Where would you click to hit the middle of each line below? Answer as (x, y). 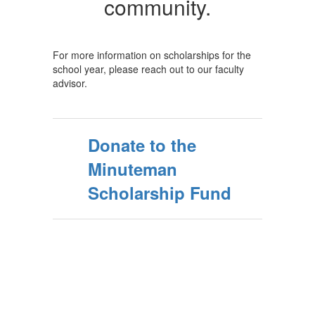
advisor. (70, 83)
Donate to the (142, 145)
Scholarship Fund (160, 193)
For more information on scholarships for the (152, 55)
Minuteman (133, 169)
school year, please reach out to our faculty (148, 69)
